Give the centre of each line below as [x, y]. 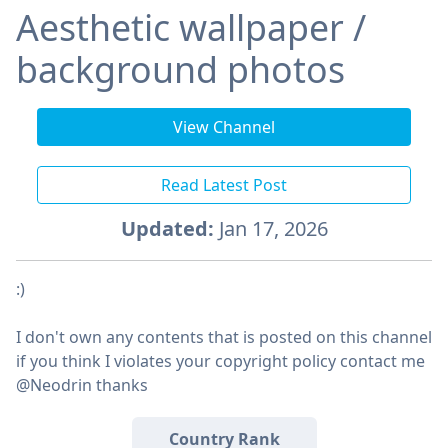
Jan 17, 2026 [270, 229]
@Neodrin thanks [82, 385]
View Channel [223, 127]
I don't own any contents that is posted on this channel [224, 337]
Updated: [167, 229]
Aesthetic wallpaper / [191, 27]
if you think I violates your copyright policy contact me [220, 361]
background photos [180, 69]
